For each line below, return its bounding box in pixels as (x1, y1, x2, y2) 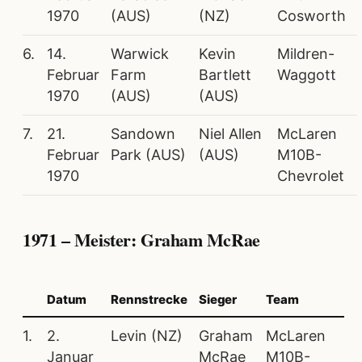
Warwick (111, 45, 169, 63)
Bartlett (199, 66, 251, 84)
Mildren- (277, 45, 335, 63)
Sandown (111, 125, 175, 143)
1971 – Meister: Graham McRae (23, 226, 260, 254)
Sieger (199, 291, 238, 307)
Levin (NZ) (111, 326, 183, 344)
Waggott (277, 66, 336, 84)
